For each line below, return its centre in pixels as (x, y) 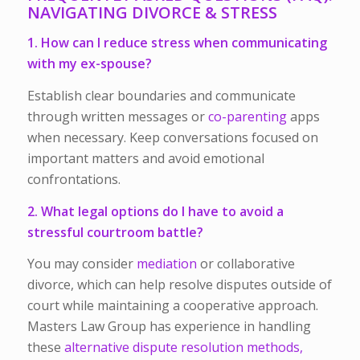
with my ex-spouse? (89, 64)
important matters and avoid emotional (145, 159)
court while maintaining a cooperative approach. (172, 306)
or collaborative (245, 264)
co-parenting (247, 117)
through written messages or (117, 117)
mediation (166, 264)
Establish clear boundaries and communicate (161, 96)
